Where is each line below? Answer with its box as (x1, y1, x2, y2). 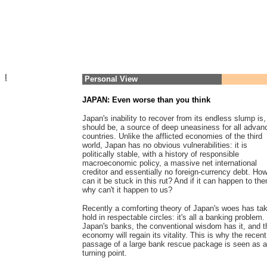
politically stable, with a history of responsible (82, 150, 239, 159)
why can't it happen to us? (82, 185, 172, 194)
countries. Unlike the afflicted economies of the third (82, 132, 262, 141)
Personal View (85, 74, 138, 83)
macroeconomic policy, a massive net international (82, 159, 257, 167)
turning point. (82, 249, 127, 257)
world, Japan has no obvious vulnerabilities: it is (82, 141, 247, 150)
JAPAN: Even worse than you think (82, 95, 210, 104)
